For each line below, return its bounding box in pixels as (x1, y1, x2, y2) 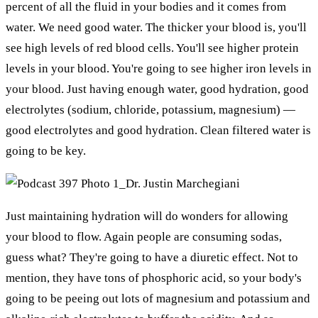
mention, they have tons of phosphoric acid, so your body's (6, 270, 302, 285)
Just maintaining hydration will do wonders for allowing (6, 209, 288, 223)
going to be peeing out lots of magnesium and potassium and (6, 291, 310, 305)
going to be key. (6, 143, 86, 158)
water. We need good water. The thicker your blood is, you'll (6, 20, 307, 34)
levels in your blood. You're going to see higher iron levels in (6, 61, 312, 75)
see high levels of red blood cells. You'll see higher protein (6, 40, 299, 55)
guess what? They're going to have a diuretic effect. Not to (6, 250, 298, 264)
